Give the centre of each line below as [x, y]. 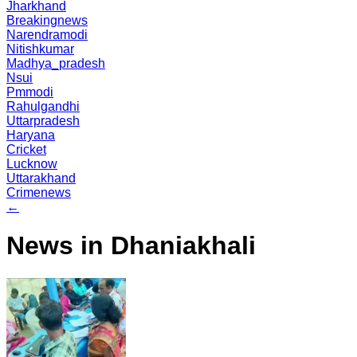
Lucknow [32, 164]
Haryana [31, 135]
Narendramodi [47, 35]
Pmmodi [30, 92]
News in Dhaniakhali [131, 246]
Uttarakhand [41, 178]
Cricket [26, 149]
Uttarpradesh [43, 121]
